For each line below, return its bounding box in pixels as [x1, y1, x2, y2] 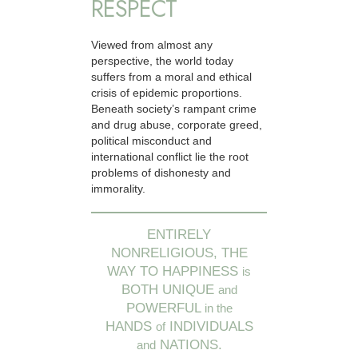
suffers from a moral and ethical [91, 70, 252, 84]
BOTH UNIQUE [121, 282, 218, 298]
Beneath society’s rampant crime [91, 102, 257, 116]
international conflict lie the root [91, 150, 249, 164]
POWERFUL [125, 300, 205, 316]
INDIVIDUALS [165, 319, 253, 335]
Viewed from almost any [91, 38, 213, 52]
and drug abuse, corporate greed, [91, 118, 262, 132]
